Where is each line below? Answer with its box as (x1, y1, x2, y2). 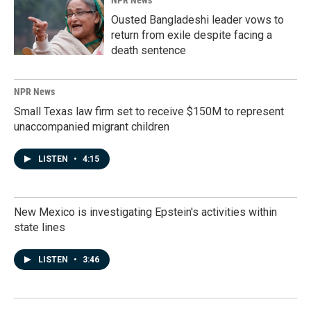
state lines (14, 221, 65, 234)
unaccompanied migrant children (14, 120, 169, 133)
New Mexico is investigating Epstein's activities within (14, 205, 277, 219)
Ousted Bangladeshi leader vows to (111, 13, 284, 26)
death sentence (111, 44, 186, 57)
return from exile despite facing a (111, 28, 272, 42)
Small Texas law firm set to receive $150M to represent (14, 105, 284, 118)
